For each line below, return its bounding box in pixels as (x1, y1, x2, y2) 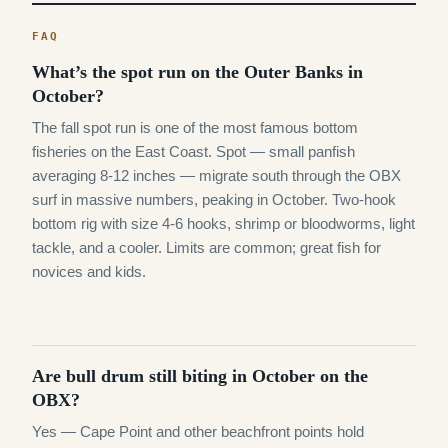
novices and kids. (32, 263, 146, 280)
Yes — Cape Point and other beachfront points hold (32, 423, 364, 440)
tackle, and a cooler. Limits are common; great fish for (32, 239, 381, 256)
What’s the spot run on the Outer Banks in (32, 62, 363, 82)
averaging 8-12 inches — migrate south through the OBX (32, 167, 401, 184)
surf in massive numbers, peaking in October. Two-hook (32, 191, 396, 208)
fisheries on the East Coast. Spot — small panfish (32, 143, 355, 160)
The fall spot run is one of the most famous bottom (32, 119, 358, 136)
